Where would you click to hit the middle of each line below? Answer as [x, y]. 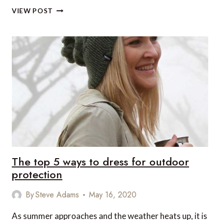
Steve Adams [57, 195]
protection [37, 174]
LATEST [67, 18]
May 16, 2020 [113, 195]
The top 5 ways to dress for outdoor [100, 162]
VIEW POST [33, 11]
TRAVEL [67, 70]
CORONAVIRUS [80, 49]
